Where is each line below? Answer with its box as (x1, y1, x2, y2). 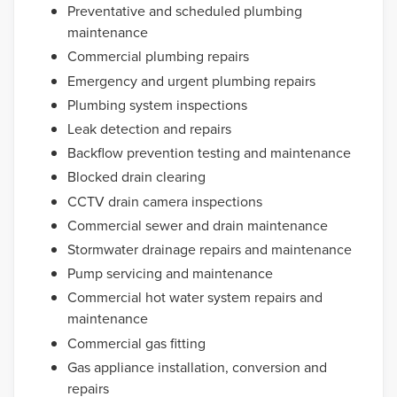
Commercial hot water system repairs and (67, 287, 323, 308)
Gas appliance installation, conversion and (67, 356, 327, 378)
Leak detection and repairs (67, 119, 231, 140)
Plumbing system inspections (67, 94, 247, 115)
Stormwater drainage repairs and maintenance (67, 238, 352, 260)
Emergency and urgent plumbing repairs (67, 70, 315, 91)
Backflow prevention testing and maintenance (67, 143, 351, 164)
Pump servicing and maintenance (67, 263, 273, 284)
